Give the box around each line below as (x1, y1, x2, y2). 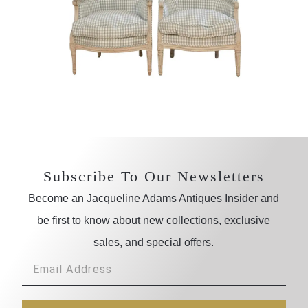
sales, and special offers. (93, 236, 214, 248)
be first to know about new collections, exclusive (37, 214, 271, 226)
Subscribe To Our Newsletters (43, 167, 265, 185)
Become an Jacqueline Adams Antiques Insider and (28, 192, 280, 204)
